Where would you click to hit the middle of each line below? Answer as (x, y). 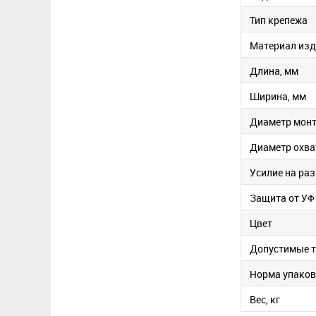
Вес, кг (265, 300)
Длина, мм (274, 71)
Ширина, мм (278, 97)
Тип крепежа (279, 20)
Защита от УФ (282, 198)
